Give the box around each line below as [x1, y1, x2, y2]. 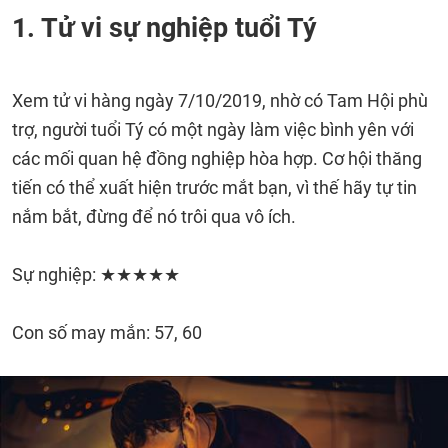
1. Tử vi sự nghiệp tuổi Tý [12, 12, 317, 44]
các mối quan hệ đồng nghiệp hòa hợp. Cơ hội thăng [12, 148, 422, 169]
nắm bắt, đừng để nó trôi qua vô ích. [12, 206, 296, 227]
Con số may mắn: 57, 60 [12, 322, 202, 343]
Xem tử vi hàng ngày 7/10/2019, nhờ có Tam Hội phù [12, 90, 428, 111]
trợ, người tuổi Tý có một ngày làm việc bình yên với [12, 119, 414, 140]
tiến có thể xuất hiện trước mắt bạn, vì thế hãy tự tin [12, 177, 417, 198]
